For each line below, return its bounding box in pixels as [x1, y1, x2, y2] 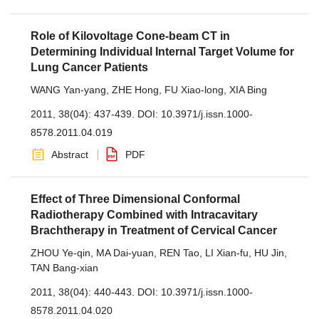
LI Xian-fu [205, 247, 249, 258]
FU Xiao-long [164, 84, 224, 95]
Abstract [51, 149, 88, 160]
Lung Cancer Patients [31, 61, 148, 73]
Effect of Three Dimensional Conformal [31, 193, 240, 205]
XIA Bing [229, 84, 267, 95]
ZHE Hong [112, 84, 159, 95]
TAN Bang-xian [31, 262, 98, 273]
